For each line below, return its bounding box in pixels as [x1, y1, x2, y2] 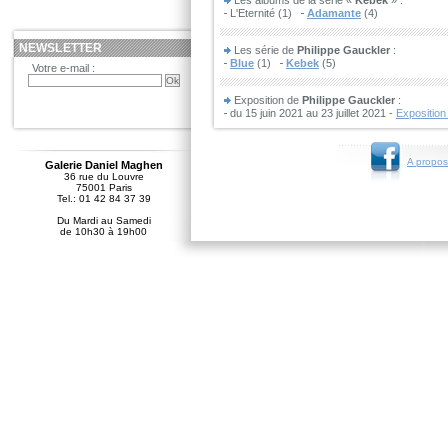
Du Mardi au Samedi [56, 215, 151, 226]
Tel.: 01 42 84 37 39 [56, 193, 151, 204]
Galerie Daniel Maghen [44, 159, 163, 171]
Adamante [307, 7, 361, 19]
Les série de [234, 44, 297, 56]
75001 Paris [75, 182, 132, 193]
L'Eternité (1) [230, 7, 292, 19]
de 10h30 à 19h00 [60, 226, 147, 237]
